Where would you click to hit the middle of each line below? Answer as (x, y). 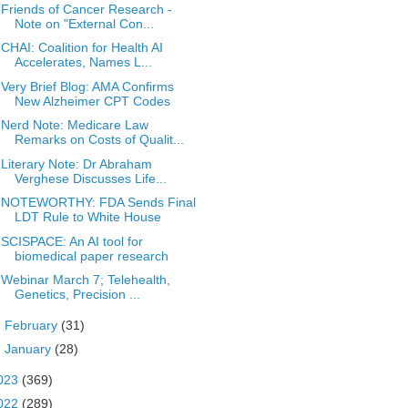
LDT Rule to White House (87, 217)
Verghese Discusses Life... (90, 178)
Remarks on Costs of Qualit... (99, 139)
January (29, 349)
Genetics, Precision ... (77, 294)
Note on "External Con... (84, 23)
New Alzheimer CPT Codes (92, 101)
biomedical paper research (91, 255)
